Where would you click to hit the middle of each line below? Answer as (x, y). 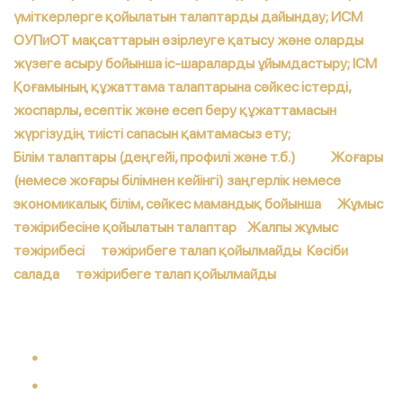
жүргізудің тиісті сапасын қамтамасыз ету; (152, 134)
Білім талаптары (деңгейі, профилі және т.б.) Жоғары (198, 157)
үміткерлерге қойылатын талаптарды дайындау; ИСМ (188, 17)
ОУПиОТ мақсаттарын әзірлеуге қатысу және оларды (188, 40)
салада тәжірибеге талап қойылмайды (145, 274)
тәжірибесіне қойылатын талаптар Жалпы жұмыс (176, 227)
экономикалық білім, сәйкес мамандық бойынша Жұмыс (198, 204)
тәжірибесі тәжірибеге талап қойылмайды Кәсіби (181, 251)
